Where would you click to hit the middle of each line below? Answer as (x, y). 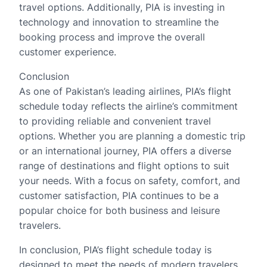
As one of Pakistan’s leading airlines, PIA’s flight (125, 91)
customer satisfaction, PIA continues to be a (119, 195)
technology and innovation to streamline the (119, 22)
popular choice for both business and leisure (119, 210)
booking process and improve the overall (112, 37)
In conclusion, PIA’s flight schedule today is (115, 250)
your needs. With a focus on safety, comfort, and (130, 181)
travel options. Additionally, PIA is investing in (122, 7)
